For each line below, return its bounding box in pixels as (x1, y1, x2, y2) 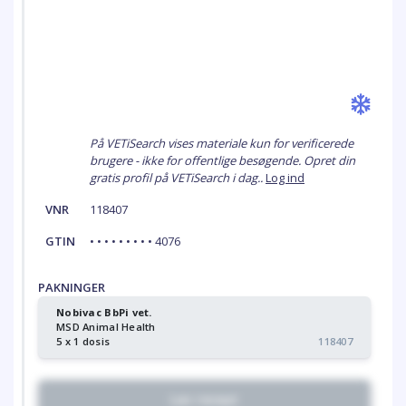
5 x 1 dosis (56, 334, 111, 348)
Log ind (266, 169, 304, 186)
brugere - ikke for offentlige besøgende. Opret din (90, 152, 355, 169)
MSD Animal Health (56, 320, 156, 333)
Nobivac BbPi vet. (56, 305, 152, 319)
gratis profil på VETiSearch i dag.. (90, 169, 266, 186)
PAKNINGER (38, 279, 105, 295)
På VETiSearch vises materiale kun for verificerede (90, 135, 353, 151)
